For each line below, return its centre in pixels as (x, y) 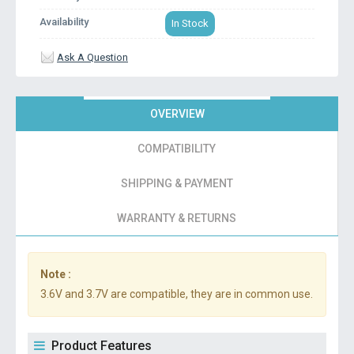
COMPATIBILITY (177, 149)
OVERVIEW (177, 114)
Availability (64, 22)
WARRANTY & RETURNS (177, 218)
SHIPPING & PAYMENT (177, 183)
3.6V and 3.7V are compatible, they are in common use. (177, 294)
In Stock (190, 23)
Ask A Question (92, 57)
